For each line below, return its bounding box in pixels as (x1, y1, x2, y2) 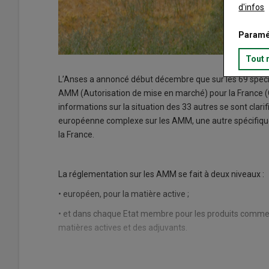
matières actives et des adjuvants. (58, 223, 187, 233)
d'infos (238, 2, 265, 12)
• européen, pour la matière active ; (58, 189, 189, 199)
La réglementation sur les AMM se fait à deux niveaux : (58, 169, 264, 180)
